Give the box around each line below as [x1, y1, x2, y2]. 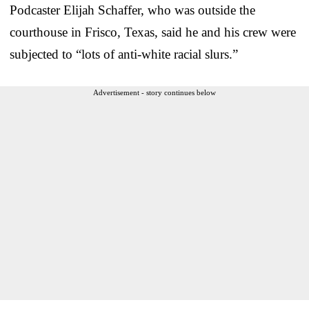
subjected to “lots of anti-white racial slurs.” [10, 47, 238, 62]
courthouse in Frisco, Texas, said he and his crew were [10, 25, 296, 40]
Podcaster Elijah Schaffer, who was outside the [10, 3, 255, 18]
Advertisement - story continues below [93, 88, 216, 97]
